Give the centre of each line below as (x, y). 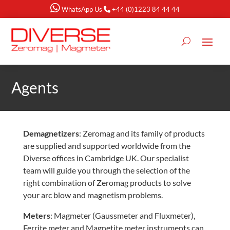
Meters (36, 215)
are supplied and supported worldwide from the (107, 146)
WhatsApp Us (82, 9)
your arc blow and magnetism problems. (93, 195)
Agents (35, 87)
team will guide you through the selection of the (106, 170)
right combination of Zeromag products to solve (107, 183)
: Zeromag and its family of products (142, 133)
